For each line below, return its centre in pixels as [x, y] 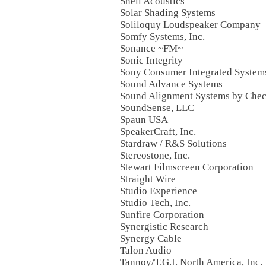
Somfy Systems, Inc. [162, 37]
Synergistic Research [164, 227]
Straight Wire [148, 179]
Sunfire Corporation [162, 215]
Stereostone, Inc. [155, 155]
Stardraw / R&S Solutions [173, 143]
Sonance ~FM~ [151, 48]
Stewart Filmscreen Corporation [187, 167]
